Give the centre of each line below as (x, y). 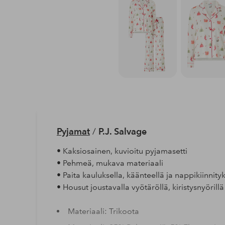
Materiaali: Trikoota (103, 211)
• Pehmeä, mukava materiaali (110, 163)
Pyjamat (73, 131)
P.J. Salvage (122, 131)
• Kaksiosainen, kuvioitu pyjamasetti (122, 151)
